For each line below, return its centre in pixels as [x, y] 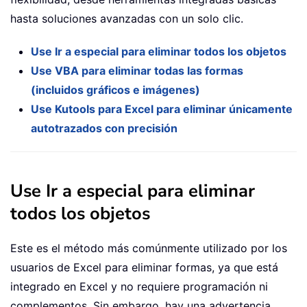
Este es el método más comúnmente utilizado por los [149, 248]
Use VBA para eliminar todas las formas [137, 71]
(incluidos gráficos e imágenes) [115, 90]
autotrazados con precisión [104, 128]
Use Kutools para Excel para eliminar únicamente [162, 109]
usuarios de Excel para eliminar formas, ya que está [144, 268]
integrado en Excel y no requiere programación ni [139, 287]
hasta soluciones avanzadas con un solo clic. [127, 19]
